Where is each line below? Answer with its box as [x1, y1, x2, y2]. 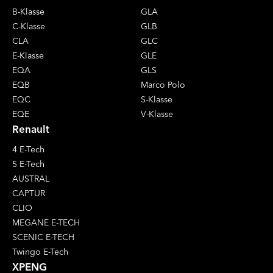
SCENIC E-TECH [12, 231, 75, 243]
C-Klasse [12, 20, 45, 32]
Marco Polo [141, 79, 185, 90]
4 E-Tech [12, 143, 45, 155]
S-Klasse [141, 93, 172, 105]
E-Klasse [12, 49, 44, 61]
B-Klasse [12, 5, 44, 17]
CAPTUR [12, 187, 45, 199]
